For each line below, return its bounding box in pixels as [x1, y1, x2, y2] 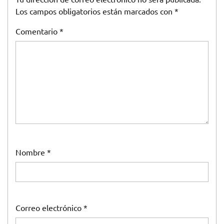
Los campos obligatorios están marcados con [15, 6, 174, 16]
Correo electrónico [15, 202, 83, 212]
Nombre [15, 147, 47, 157]
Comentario [15, 26, 59, 36]
